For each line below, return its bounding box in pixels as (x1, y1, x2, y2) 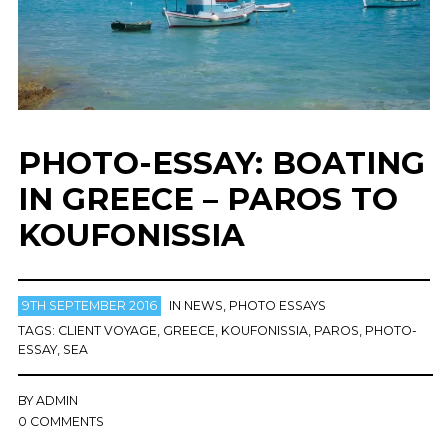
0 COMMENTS (17, 414, 104, 430)
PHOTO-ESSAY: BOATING (17, 143, 425, 182)
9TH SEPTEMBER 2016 (21, 298, 157, 314)
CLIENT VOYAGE (57, 323, 157, 339)
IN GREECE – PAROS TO (17, 179, 398, 218)
